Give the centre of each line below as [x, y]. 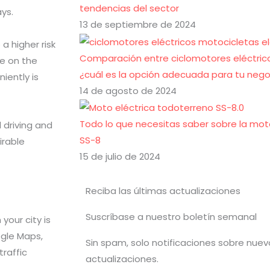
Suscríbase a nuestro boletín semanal [171, 217]
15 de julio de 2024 [120, 157]
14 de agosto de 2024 [128, 90]
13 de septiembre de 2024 [138, 25]
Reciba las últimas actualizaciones [163, 191]
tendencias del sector [129, 8]
